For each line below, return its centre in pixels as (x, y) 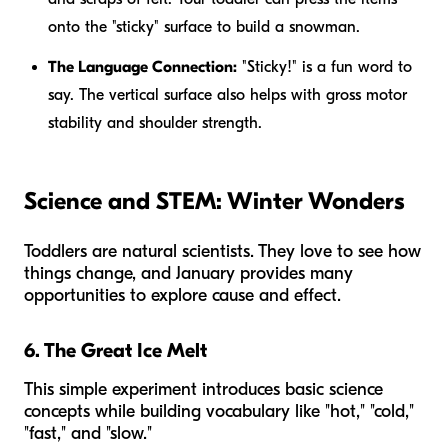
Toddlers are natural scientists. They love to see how (222, 251)
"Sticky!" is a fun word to (324, 66)
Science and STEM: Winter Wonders (214, 200)
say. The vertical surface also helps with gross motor (227, 94)
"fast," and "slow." (88, 433)
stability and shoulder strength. (155, 122)
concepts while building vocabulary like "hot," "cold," (219, 411)
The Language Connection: (142, 66)
